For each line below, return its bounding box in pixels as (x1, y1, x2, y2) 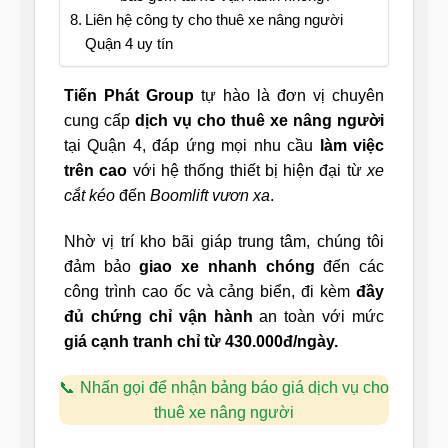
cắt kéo (64, 187, 115, 205)
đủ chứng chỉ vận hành (64, 307, 253, 325)
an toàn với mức (252, 307, 384, 325)
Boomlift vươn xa (150, 187, 270, 205)
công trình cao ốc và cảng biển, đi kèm (64, 282, 356, 300)
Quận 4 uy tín (85, 35, 173, 53)
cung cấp (64, 112, 135, 130)
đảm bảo (64, 257, 140, 275)
